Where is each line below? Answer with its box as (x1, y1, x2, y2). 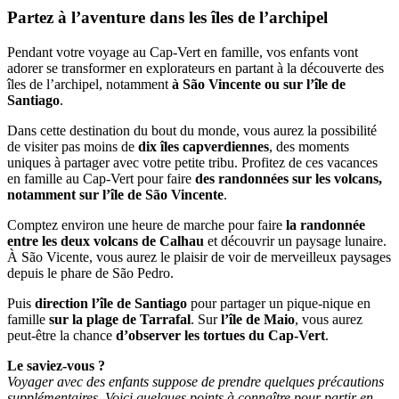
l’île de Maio (221, 312, 295, 328)
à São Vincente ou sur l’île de (172, 77, 346, 93)
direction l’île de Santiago (35, 296, 187, 312)
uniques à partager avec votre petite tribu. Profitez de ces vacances (7, 155, 378, 171)
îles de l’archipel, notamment (7, 77, 172, 93)
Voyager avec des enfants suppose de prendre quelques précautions (7, 374, 384, 390)
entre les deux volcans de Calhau (7, 233, 204, 249)
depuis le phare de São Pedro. (7, 265, 174, 281)
